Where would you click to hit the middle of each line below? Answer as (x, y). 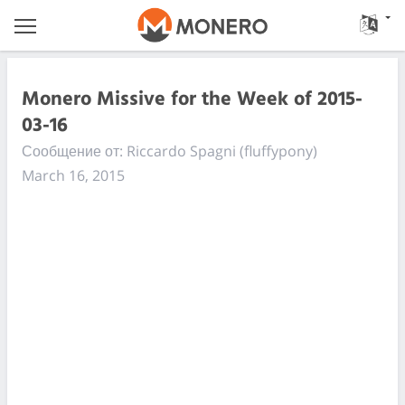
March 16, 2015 (73, 175)
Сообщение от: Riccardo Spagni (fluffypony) (170, 151)
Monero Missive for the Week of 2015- (192, 99)
